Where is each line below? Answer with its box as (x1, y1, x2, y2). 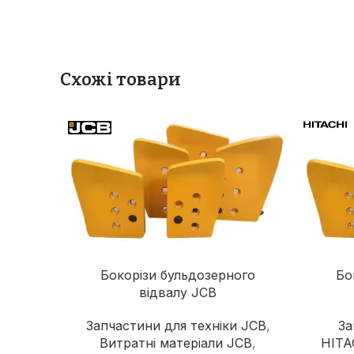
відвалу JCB (139, 284, 217, 301)
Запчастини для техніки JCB (85, 318, 266, 334)
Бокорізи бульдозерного (100, 267, 255, 284)
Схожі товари (60, 69, 181, 90)
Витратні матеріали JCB (100, 335, 252, 352)
